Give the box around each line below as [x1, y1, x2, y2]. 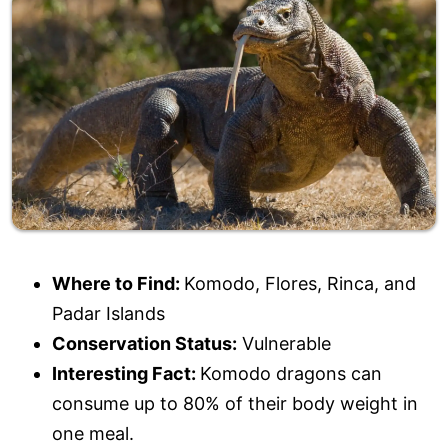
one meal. [52, 422, 134, 444]
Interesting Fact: [52, 362, 200, 384]
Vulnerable [237, 332, 331, 354]
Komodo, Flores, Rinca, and [184, 272, 416, 294]
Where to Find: [52, 272, 184, 294]
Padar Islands [52, 302, 165, 324]
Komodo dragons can [200, 362, 382, 384]
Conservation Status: [52, 332, 237, 354]
